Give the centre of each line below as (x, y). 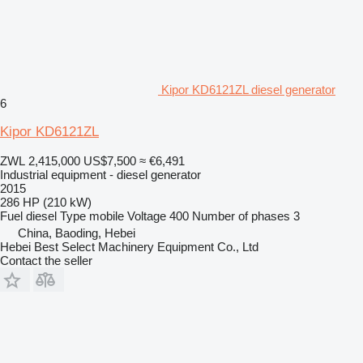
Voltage (147, 216)
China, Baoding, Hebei (77, 233)
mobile (107, 216)
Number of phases (241, 216)
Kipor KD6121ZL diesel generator (248, 90)
